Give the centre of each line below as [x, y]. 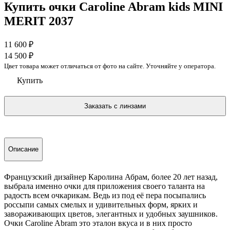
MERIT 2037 [39, 21]
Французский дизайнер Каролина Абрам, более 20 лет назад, [111, 177]
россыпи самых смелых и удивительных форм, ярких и [101, 205]
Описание [23, 149]
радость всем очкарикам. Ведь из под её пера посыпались [105, 196]
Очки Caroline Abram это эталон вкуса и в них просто [98, 223]
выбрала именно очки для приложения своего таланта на [104, 186]
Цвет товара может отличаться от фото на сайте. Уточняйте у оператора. [110, 66]
